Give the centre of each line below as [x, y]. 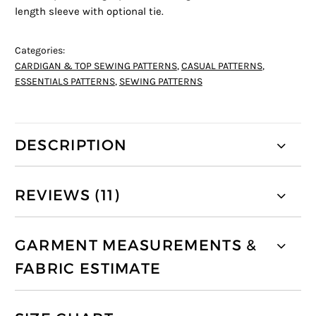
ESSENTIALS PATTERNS [65, 81]
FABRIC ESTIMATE [88, 268]
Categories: [39, 50]
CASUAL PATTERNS [221, 66]
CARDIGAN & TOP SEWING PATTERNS [96, 66]
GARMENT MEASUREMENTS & [136, 245]
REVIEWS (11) [67, 195]
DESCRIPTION [71, 145]
